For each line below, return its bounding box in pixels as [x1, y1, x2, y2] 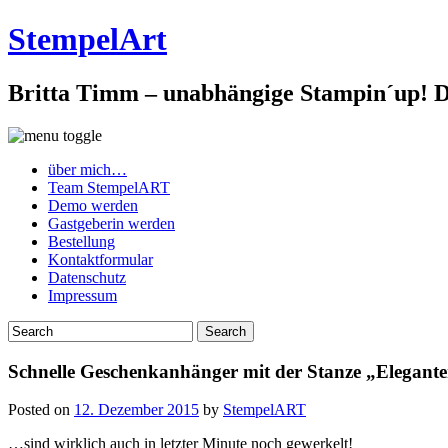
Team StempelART [48, 178, 170, 196]
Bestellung [48, 232, 115, 250]
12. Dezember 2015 [74, 401, 199, 419]
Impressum [48, 286, 117, 304]
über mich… [48, 160, 127, 178]
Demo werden [48, 196, 138, 214]
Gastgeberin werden [48, 214, 175, 232]
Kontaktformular [48, 250, 153, 268]
